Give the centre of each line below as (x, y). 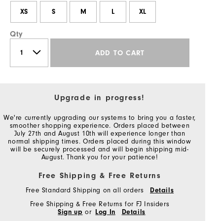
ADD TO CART (120, 53)
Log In (105, 212)
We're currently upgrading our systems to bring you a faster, (100, 118)
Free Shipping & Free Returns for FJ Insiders (100, 204)
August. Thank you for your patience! (100, 158)
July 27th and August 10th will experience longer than (100, 134)
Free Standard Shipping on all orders (86, 191)
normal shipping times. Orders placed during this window (100, 142)
